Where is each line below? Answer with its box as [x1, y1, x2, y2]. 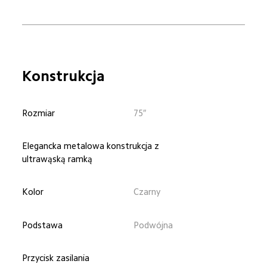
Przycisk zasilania [22, 253, 90, 262]
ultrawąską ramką [22, 154, 93, 164]
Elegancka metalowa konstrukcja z [22, 141, 162, 151]
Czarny [133, 187, 160, 197]
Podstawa [22, 220, 63, 229]
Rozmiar [22, 108, 55, 118]
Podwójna [133, 220, 173, 229]
